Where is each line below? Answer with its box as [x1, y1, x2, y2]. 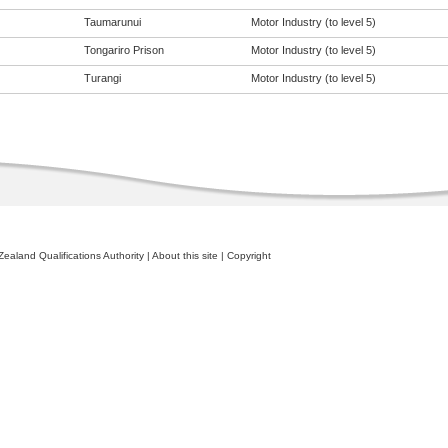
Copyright [226, 250, 271, 261]
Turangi [83, 72, 121, 84]
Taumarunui [83, 16, 141, 28]
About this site [151, 250, 218, 261]
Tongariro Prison [83, 44, 164, 56]
